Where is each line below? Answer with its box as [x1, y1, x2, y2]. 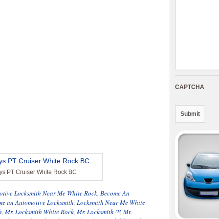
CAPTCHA [175, 83, 204, 90]
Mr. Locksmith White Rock [5, 207, 74, 216]
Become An [100, 189, 130, 197]
